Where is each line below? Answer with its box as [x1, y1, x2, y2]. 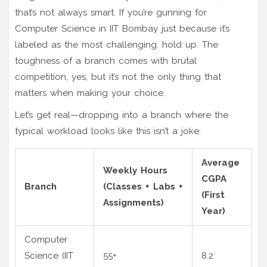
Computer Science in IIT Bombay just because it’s [15, 23, 229, 34]
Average [201, 157, 240, 168]
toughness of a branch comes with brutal [15, 55, 197, 66]
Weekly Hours [103, 164, 167, 176]
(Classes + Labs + [103, 181, 183, 192]
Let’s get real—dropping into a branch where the [15, 109, 228, 120]
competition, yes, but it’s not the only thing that [15, 71, 221, 82]
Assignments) [103, 197, 164, 208]
